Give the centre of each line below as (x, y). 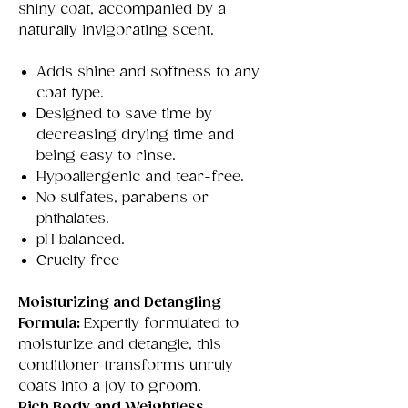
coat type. (70, 93)
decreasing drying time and (135, 135)
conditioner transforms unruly (126, 365)
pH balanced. (81, 240)
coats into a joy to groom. (110, 386)
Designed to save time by (124, 114)
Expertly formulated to (161, 323)
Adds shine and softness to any (148, 72)
